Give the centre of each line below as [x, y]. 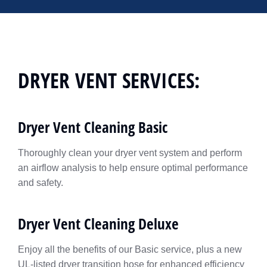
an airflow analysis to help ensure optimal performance [133, 168]
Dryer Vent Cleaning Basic [93, 127]
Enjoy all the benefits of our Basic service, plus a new [130, 249]
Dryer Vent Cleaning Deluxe [98, 223]
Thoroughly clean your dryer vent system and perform [130, 153]
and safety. [41, 183]
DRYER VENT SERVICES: [109, 80]
